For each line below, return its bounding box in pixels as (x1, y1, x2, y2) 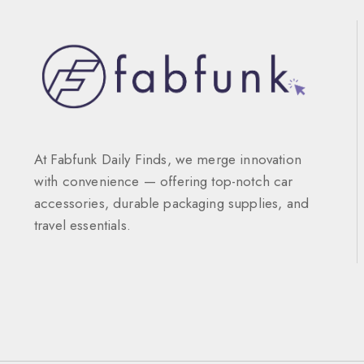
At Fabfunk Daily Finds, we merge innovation (34, 149, 301, 170)
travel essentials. (34, 215, 131, 236)
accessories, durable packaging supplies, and (34, 193, 310, 214)
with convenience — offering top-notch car (34, 171, 293, 192)
